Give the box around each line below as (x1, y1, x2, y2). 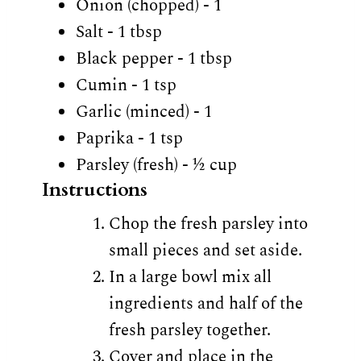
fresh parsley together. (109, 317, 272, 343)
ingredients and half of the (109, 290, 304, 317)
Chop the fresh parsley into (109, 210, 309, 237)
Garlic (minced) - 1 (75, 98, 212, 125)
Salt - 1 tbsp (75, 19, 162, 45)
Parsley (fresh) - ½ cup (75, 151, 237, 178)
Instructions (42, 176, 147, 203)
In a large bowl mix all (109, 263, 272, 290)
